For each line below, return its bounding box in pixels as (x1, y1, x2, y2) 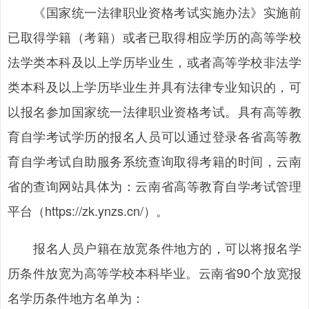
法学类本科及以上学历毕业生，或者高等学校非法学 (8, 52, 301, 70)
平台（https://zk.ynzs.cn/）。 (8, 201, 168, 219)
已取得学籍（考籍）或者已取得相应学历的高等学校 (8, 28, 301, 46)
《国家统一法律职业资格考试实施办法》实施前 (8, 3, 301, 21)
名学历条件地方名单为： (8, 288, 144, 306)
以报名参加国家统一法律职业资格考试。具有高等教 (8, 102, 301, 120)
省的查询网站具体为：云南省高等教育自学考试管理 (8, 177, 301, 195)
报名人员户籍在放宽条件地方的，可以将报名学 (8, 239, 301, 257)
